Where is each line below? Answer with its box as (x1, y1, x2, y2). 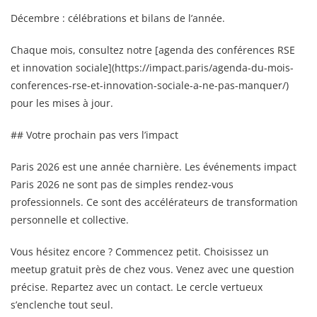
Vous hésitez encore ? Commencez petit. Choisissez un (11, 244, 269, 258)
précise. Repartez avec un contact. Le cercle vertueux (11, 279, 263, 294)
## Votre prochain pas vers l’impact (11, 127, 178, 142)
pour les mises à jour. (11, 96, 113, 110)
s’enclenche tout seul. (11, 297, 113, 311)
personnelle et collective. (11, 212, 129, 226)
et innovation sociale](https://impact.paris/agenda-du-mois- (11, 60, 294, 74)
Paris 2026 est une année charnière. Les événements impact (11, 159, 296, 173)
